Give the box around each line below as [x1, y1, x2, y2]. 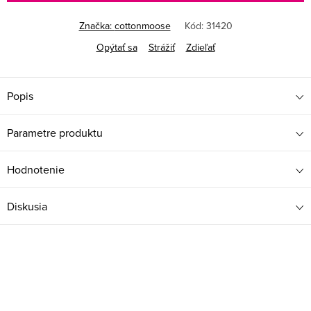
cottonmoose [114, 18, 171, 33]
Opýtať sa [96, 40, 137, 54]
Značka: [78, 18, 115, 33]
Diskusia [7, 198, 47, 214]
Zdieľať [185, 40, 215, 54]
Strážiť [148, 40, 175, 54]
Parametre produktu [7, 124, 103, 140]
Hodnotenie [7, 161, 65, 177]
